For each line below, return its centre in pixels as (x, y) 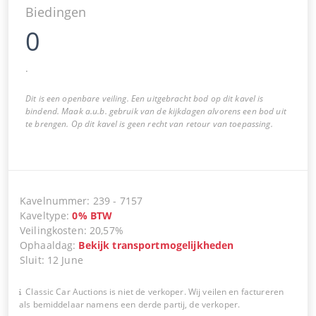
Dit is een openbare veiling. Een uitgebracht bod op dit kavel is (145, 98)
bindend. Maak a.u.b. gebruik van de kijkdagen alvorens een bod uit (156, 111)
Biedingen (56, 12)
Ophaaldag (47, 245)
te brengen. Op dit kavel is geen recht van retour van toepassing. (149, 123)
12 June (65, 260)
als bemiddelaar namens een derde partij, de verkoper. (130, 304)
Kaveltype (43, 215)
